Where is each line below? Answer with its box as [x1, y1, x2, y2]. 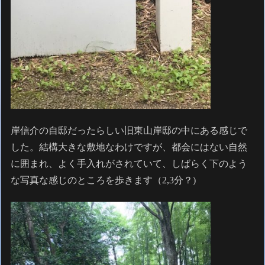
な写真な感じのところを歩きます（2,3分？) [11, 174, 196, 185]
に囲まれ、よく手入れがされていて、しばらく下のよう [11, 158, 248, 169]
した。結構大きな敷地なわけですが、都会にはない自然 [11, 141, 248, 152]
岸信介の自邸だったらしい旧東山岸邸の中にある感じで [11, 125, 248, 135]
